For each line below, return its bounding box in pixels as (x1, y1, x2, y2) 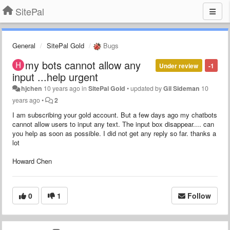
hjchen (21, 83, 43, 93)
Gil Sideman (163, 83, 200, 93)
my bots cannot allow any (25, 57, 141, 72)
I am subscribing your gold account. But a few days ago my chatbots (12, 109, 217, 120)
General (12, 41, 35, 50)
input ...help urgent (12, 69, 98, 84)
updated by (130, 83, 164, 93)
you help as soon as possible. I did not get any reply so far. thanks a (12, 128, 216, 138)
